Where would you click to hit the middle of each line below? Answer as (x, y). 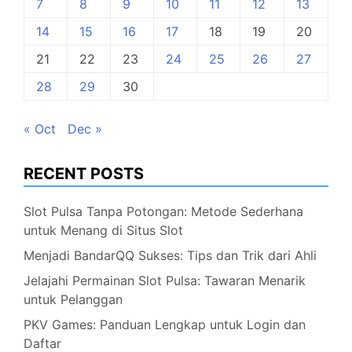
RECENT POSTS (84, 174)
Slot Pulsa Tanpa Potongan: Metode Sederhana (163, 211)
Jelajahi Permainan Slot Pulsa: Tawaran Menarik (165, 280)
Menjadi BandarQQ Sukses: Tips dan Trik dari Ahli (170, 255)
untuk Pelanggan (73, 299)
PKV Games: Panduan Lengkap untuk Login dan (165, 324)
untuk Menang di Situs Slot (103, 230)
